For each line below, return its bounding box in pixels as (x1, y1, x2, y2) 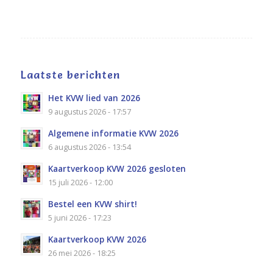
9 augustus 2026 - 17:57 (48, 107, 131, 118)
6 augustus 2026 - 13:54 (48, 142, 131, 153)
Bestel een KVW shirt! (48, 198, 137, 210)
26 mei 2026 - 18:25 (48, 248, 116, 259)
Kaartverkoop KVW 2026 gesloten (48, 163, 186, 175)
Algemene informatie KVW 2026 (48, 127, 179, 140)
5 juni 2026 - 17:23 (48, 213, 112, 224)
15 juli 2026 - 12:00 (48, 177, 113, 188)
